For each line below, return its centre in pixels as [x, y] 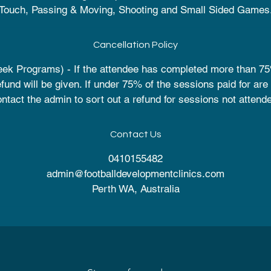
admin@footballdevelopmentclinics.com [135, 174]
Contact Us [135, 134]
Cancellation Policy [135, 45]
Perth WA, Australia [135, 189]
